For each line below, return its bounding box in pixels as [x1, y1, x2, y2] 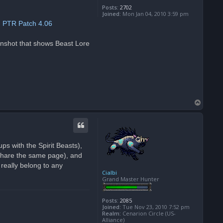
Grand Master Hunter [102, 175, 159, 183]
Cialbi [102, 169, 117, 177]
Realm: [102, 210, 121, 218]
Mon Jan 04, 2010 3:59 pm [121, 9, 189, 17]
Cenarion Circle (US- [121, 210, 176, 218]
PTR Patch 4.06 [2, 19, 52, 28]
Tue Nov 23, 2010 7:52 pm [121, 203, 190, 211]
